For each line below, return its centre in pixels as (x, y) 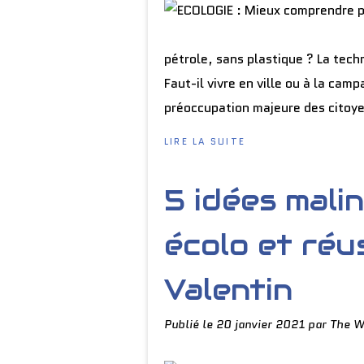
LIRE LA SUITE (205, 141)
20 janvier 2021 (262, 324)
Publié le (190, 324)
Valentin (228, 290)
